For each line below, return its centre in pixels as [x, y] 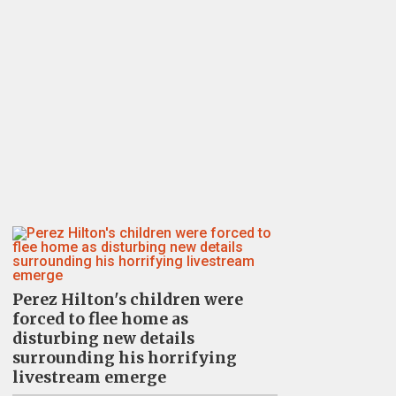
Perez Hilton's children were [127, 299]
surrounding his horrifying [124, 358]
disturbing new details [103, 338]
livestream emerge [89, 377]
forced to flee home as [100, 319]
